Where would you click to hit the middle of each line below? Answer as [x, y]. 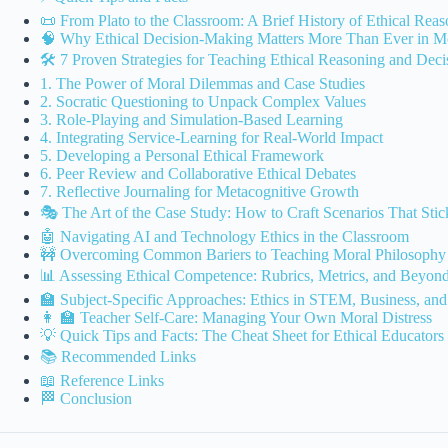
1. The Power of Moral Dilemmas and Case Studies [202, 84]
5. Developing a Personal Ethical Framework [182, 156]
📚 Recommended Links [118, 357]
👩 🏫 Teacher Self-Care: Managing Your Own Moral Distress [236, 318]
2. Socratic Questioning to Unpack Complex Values [203, 102]
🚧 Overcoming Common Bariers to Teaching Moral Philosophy [243, 255]
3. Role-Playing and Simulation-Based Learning [191, 120]
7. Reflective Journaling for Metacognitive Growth [199, 192]
